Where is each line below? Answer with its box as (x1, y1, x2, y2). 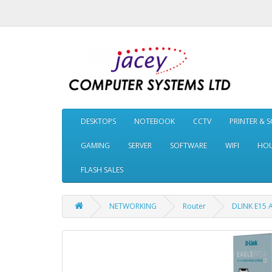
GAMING (81, 140, 110, 151)
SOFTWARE (170, 140, 207, 151)
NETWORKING (109, 201, 157, 211)
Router (183, 201, 206, 211)
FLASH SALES (81, 165, 123, 175)
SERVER (128, 140, 152, 151)
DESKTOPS (81, 116, 116, 126)
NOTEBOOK (134, 116, 175, 126)
